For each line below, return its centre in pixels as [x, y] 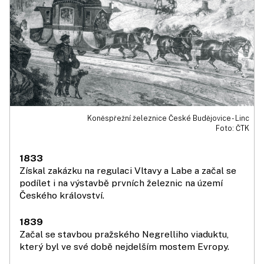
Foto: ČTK [232, 128]
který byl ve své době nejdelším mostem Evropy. [124, 247]
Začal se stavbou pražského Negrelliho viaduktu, [124, 235]
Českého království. [62, 196]
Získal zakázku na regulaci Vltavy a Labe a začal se [128, 171]
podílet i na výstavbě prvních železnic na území [121, 183]
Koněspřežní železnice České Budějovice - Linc [168, 118]
